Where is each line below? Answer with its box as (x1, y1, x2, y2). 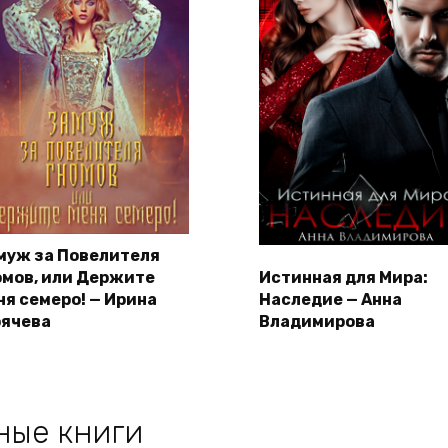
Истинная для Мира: (259, 268, 428, 288)
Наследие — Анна (259, 290, 402, 310)
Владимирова (259, 312, 375, 332)
